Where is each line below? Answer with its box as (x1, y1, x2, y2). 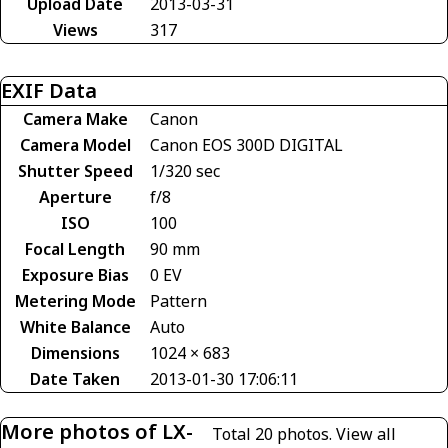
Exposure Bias (21, 263, 129, 286)
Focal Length (25, 237, 125, 260)
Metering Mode (14, 289, 136, 312)
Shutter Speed (17, 159, 133, 182)
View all (335, 422, 396, 445)
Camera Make (22, 107, 128, 130)
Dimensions (30, 341, 120, 364)
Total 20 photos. (211, 422, 336, 445)
